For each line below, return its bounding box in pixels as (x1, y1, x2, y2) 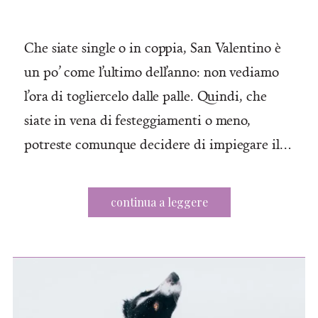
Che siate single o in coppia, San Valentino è (24, 38, 281, 57)
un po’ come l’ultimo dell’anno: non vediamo (24, 62, 279, 81)
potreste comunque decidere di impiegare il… (24, 134, 291, 153)
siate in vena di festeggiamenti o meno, (24, 110, 251, 129)
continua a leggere (110, 194, 208, 210)
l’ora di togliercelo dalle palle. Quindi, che (24, 86, 267, 105)
